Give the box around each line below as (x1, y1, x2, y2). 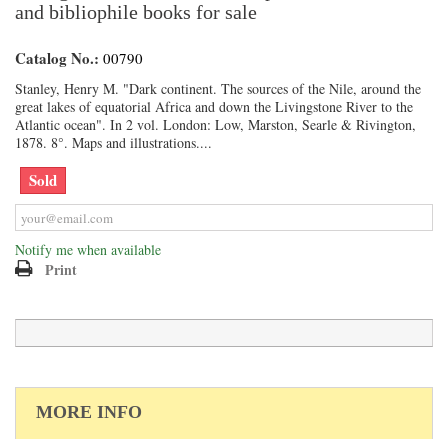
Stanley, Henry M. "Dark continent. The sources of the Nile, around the (15, 79, 421, 98)
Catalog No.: (15, 47, 99, 69)
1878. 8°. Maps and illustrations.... (15, 133, 212, 152)
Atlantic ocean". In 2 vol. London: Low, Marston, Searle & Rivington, (15, 115, 416, 134)
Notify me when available (15, 240, 161, 259)
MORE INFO (36, 402, 142, 422)
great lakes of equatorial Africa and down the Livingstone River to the (15, 97, 413, 116)
